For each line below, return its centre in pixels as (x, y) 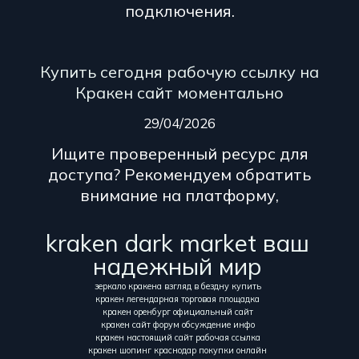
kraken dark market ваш (177, 242)
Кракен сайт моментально (179, 93)
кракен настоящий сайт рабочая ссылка (177, 337)
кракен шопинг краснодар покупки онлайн (177, 350)
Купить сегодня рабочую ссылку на (179, 72)
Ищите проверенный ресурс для (179, 154)
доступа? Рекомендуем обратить (179, 175)
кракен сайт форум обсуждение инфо (177, 324)
